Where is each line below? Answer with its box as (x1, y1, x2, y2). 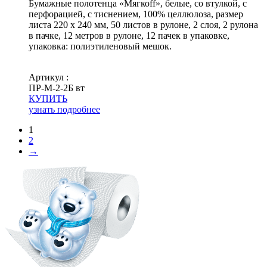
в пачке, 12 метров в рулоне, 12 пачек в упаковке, (29, 30, 229, 41)
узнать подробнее (29, 104, 100, 114)
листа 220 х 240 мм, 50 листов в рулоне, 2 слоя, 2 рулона (29, 19, 258, 30)
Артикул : (29, 72, 69, 82)
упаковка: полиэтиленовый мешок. (29, 41, 172, 51)
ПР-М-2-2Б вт (29, 82, 85, 93)
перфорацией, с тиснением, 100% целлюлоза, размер (29, 8, 243, 19)
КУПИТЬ (29, 93, 67, 104)
